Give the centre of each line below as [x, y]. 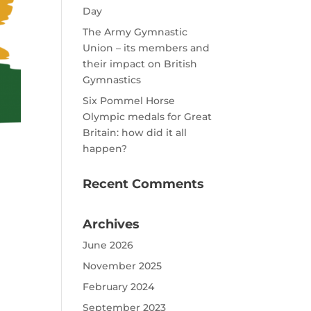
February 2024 [119, 287]
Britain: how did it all [135, 133]
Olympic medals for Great [148, 117]
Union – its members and [146, 48]
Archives [111, 224]
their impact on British [140, 64]
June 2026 [108, 245]
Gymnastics [112, 80]
